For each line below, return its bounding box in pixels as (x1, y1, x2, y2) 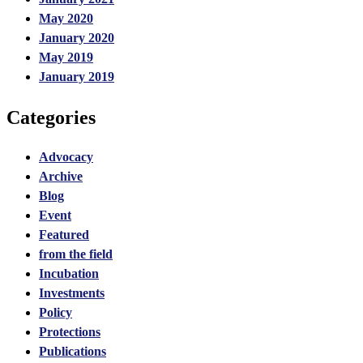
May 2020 (39, 11, 93, 25)
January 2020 (39, 30, 114, 45)
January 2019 (39, 69, 114, 83)
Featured (39, 228, 89, 242)
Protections (39, 325, 100, 340)
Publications (39, 344, 106, 359)
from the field (39, 247, 113, 262)
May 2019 (39, 49, 93, 64)
